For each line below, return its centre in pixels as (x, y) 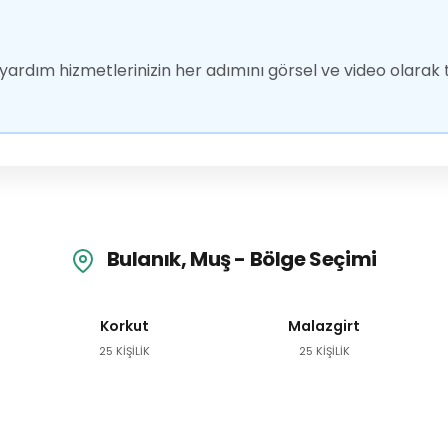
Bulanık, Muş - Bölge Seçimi (240, 259)
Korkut (124, 325)
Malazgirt (324, 325)
